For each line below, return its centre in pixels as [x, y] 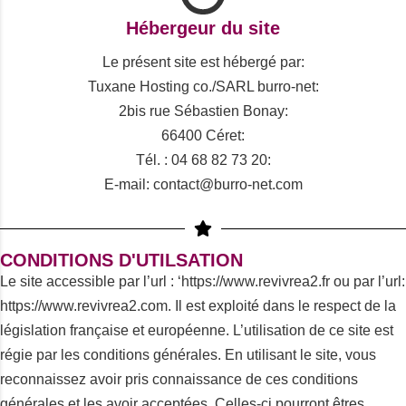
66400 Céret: [203, 135]
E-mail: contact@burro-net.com [203, 184]
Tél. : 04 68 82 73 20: [203, 160]
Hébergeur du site [203, 28]
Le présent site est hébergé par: [203, 62]
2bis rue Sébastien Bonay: [203, 111]
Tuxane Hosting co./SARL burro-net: [203, 87]
